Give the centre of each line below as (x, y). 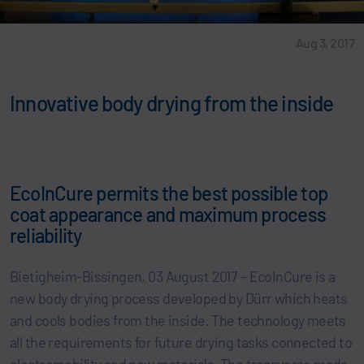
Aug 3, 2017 (325, 42)
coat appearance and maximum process (168, 214)
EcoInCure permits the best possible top (169, 193)
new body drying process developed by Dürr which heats (179, 298)
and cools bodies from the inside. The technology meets (178, 320)
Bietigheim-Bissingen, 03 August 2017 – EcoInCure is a (173, 276)
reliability (46, 235)
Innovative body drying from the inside (172, 102)
